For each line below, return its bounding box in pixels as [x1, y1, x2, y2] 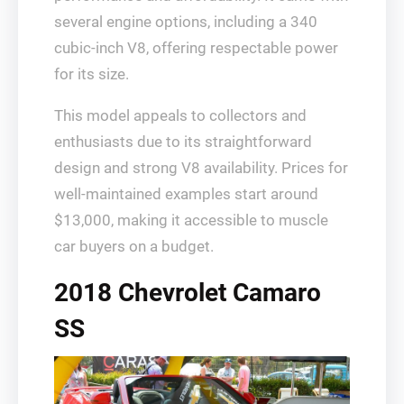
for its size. [54, 65, 129, 84]
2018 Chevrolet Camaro [54, 278, 321, 308]
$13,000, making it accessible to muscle [54, 211, 328, 230]
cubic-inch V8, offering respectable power [54, 39, 338, 58]
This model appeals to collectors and [54, 106, 307, 125]
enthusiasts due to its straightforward [54, 133, 312, 151]
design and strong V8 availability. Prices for [54, 159, 348, 178]
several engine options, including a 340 [54, 13, 317, 32]
